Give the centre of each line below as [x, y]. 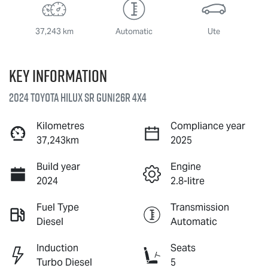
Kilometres [60, 126]
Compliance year [208, 126]
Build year [58, 166]
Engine [186, 166]
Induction [57, 248]
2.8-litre [188, 181]
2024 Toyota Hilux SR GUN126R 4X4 [78, 97]
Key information [58, 75]
